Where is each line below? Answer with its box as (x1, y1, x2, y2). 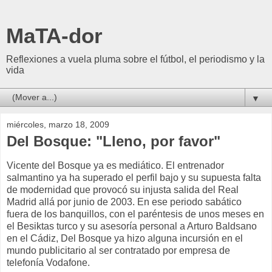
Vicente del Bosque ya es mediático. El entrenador (7, 160, 224, 171)
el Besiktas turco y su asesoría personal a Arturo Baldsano (7, 220, 257, 231)
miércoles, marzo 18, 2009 (7, 120, 109, 129)
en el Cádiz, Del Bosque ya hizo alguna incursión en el (7, 233, 243, 243)
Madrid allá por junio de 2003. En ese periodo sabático (7, 196, 242, 207)
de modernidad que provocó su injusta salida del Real (7, 184, 239, 195)
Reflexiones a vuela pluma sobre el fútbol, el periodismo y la (6, 54, 265, 64)
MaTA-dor (6, 24, 103, 47)
